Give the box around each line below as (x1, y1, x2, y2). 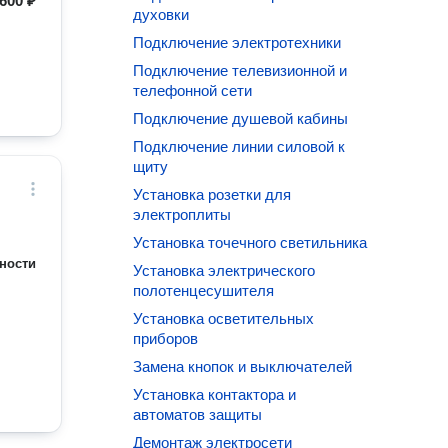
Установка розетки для (133, 186, 292, 203)
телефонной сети (133, 82, 253, 99)
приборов (133, 330, 199, 347)
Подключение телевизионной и (133, 62, 348, 79)
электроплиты (133, 206, 232, 223)
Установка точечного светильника (133, 234, 368, 251)
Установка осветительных (133, 310, 315, 327)
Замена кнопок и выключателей (133, 358, 353, 375)
